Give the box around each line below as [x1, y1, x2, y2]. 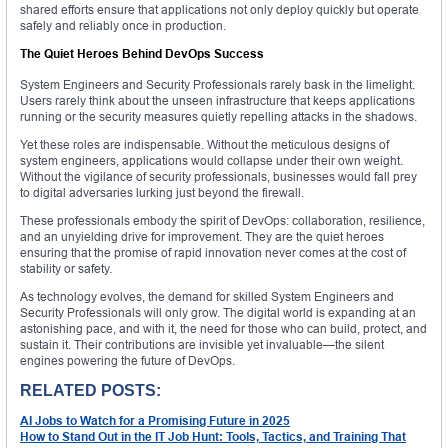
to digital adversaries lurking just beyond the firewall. [20, 185, 304, 201]
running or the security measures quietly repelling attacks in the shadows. [20, 109, 417, 125]
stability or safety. [20, 261, 112, 277]
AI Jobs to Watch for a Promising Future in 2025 [20, 413, 290, 429]
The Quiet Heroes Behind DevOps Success [20, 46, 264, 62]
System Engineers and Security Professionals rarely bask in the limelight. [20, 77, 415, 93]
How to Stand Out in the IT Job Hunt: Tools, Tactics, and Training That [20, 429, 406, 445]
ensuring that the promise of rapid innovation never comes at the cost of [20, 245, 406, 261]
